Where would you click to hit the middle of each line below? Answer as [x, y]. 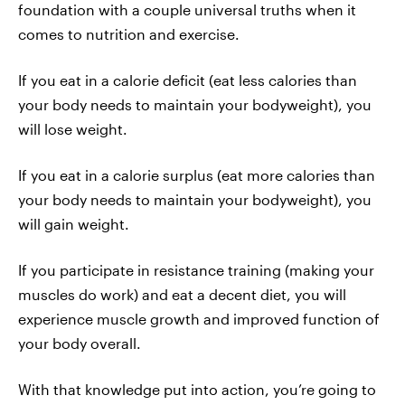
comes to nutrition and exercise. [129, 34]
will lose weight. [73, 129]
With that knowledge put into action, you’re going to [197, 389]
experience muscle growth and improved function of [199, 319]
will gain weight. [74, 224]
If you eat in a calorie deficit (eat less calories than [188, 80]
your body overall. [80, 343]
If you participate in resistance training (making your [196, 270]
